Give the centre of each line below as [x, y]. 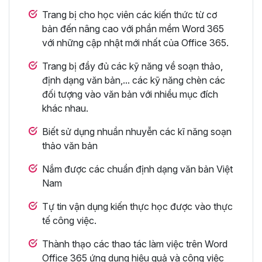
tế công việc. [69, 220]
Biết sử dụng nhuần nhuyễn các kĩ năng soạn [137, 131]
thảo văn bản [70, 145]
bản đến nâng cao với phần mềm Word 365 [133, 28]
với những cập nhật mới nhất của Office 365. [135, 42]
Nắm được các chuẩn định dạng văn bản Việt [137, 169]
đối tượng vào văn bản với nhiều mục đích [130, 94]
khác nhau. [65, 108]
